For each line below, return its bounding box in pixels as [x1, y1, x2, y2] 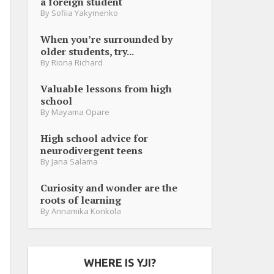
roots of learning [40, 193, 121, 207]
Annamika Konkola [51, 205, 121, 217]
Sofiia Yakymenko [51, 7, 118, 18]
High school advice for [40, 131, 148, 145]
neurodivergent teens [40, 143, 143, 157]
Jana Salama [51, 155, 98, 167]
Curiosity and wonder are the [40, 180, 177, 194]
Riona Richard [51, 56, 103, 68]
